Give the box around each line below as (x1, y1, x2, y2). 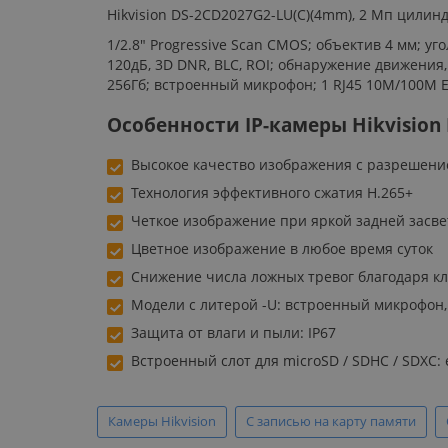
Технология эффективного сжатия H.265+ (131, 182, 413, 202)
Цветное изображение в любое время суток (131, 238, 433, 258)
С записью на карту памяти (246, 411, 416, 430)
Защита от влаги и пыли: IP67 (131, 322, 336, 342)
